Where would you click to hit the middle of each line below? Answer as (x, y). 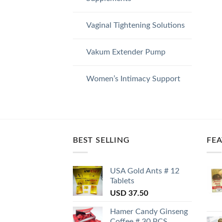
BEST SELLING (101, 140)
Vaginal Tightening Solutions (135, 25)
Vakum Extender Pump (126, 52)
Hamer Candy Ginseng (149, 212)
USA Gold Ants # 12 (145, 171)
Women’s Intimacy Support (133, 79)
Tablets (122, 181)
